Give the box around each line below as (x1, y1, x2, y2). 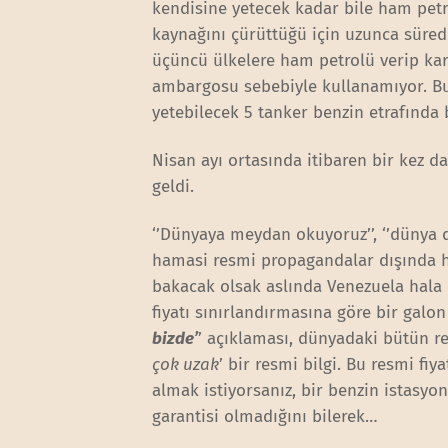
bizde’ (152, 327, 199, 349)
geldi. (152, 175, 200, 197)
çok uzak (152, 353, 220, 375)
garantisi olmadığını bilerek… (152, 405, 384, 427)
